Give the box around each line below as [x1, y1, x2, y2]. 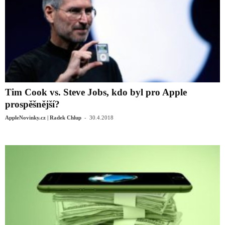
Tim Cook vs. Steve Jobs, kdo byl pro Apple [5, 86, 187, 97]
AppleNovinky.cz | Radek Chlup [5, 114, 81, 121]
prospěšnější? [5, 98, 60, 109]
